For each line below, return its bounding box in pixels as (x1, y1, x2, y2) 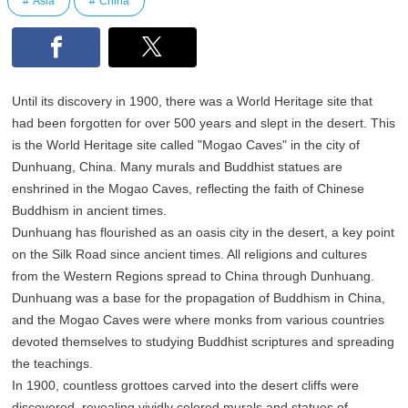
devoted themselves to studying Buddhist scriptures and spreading (12, 334, 395, 350)
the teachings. (12, 356, 94, 372)
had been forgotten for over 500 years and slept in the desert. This (12, 116, 396, 131)
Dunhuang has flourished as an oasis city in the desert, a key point (12, 225, 395, 240)
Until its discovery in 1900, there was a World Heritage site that (12, 94, 373, 109)
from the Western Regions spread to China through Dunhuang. (12, 269, 375, 284)
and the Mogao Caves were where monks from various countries (12, 312, 385, 328)
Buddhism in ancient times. (12, 203, 168, 219)
